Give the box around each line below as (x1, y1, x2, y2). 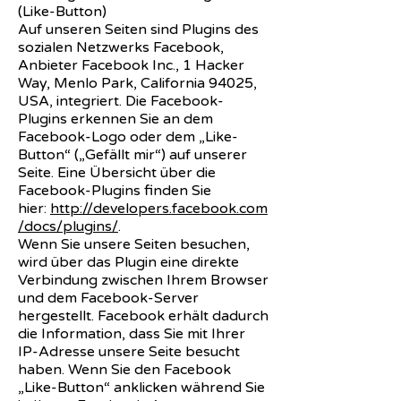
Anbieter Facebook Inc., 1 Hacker (18, 55, 244, 74)
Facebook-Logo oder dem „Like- (18, 127, 238, 146)
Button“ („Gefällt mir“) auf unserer (18, 145, 247, 164)
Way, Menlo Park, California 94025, (18, 73, 257, 92)
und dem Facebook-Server (18, 288, 199, 307)
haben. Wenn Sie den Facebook (18, 360, 231, 379)
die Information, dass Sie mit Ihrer (18, 324, 245, 343)
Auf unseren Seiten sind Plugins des (18, 20, 259, 38)
